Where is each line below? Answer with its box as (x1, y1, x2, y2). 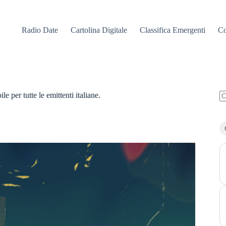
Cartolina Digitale (71, 26, 128, 34)
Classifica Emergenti (140, 26, 206, 34)
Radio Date (22, 26, 59, 34)
